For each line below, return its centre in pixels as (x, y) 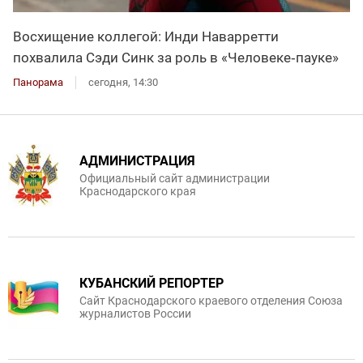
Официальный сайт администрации (175, 178)
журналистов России (135, 313)
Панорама (38, 82)
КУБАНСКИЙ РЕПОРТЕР (152, 283)
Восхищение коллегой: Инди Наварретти (146, 36)
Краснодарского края (138, 191)
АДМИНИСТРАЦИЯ (137, 160)
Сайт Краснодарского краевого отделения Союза (211, 300)
